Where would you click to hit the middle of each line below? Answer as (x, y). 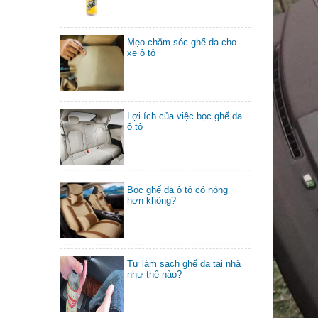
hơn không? (152, 200)
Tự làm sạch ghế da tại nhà (184, 263)
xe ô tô (142, 53)
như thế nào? (155, 274)
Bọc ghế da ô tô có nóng (178, 190)
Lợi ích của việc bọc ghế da (185, 116)
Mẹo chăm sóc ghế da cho (182, 42)
